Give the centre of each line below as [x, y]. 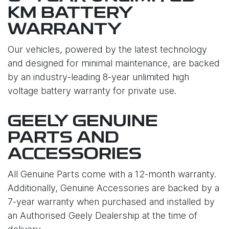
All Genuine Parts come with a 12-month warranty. [112, 174]
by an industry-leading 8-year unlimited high [98, 77]
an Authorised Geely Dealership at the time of [102, 215]
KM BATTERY [70, 14]
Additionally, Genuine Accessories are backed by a [113, 188]
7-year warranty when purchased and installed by [111, 202]
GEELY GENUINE [83, 122]
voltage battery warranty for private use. [92, 91]
